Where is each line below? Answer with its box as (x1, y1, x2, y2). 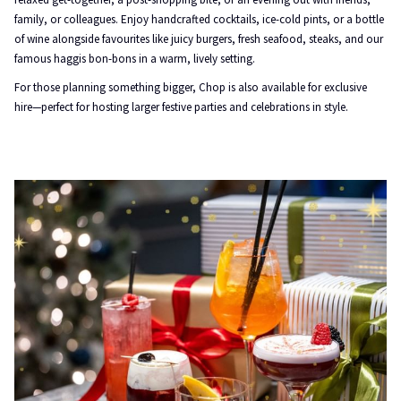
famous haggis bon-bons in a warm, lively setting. (14, 51, 255, 66)
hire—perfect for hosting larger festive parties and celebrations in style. (14, 99, 348, 115)
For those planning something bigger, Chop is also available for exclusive (14, 80, 367, 95)
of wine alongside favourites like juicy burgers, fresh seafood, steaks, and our (14, 31, 383, 47)
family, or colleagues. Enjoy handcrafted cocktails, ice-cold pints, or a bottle (14, 12, 384, 27)
